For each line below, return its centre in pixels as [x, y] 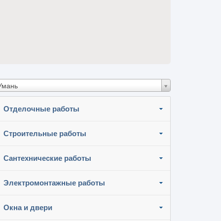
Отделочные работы [41, 109]
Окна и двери [28, 207]
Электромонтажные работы [54, 183]
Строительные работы [45, 133]
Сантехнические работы [47, 158]
